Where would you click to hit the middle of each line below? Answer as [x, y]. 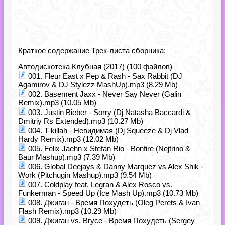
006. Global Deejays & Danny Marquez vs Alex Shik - [115, 166]
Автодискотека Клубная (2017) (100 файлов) [95, 67]
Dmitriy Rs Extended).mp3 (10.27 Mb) [81, 121]
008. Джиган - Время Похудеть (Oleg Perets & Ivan [113, 203]
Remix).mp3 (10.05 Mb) [57, 103]
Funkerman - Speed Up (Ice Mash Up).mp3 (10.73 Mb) [108, 193]
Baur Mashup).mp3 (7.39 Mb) [67, 157]
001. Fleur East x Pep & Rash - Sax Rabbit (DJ [104, 76]
